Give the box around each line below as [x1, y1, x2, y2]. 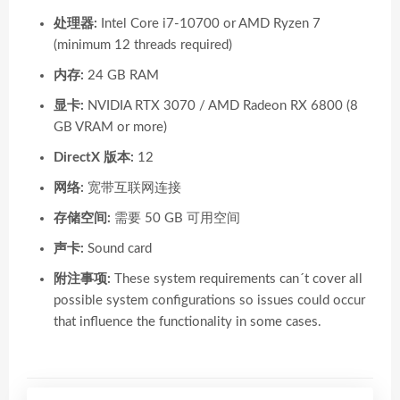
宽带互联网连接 [84, 181, 181, 195]
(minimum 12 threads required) [54, 38, 232, 52]
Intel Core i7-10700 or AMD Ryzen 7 [97, 17, 321, 30]
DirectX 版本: [54, 151, 134, 164]
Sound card [84, 242, 152, 255]
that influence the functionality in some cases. [54, 315, 321, 329]
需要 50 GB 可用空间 [111, 212, 240, 225]
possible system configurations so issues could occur [54, 294, 365, 307]
